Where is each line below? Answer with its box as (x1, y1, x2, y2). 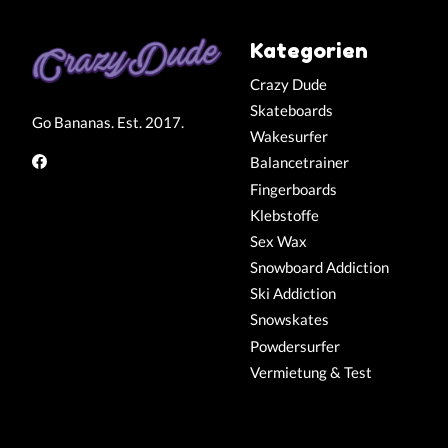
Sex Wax (249, 232, 307, 250)
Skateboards (249, 102, 333, 120)
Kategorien (249, 36, 368, 63)
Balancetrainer (249, 154, 349, 172)
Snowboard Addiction (249, 259, 389, 277)
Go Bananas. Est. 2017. (32, 114, 184, 132)
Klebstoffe (249, 206, 319, 224)
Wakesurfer (249, 128, 328, 146)
